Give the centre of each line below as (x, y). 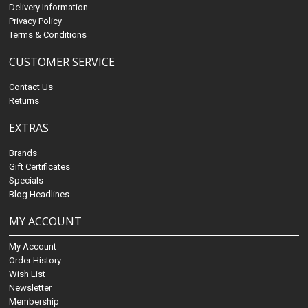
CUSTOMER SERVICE (62, 62)
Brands (23, 153)
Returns (24, 101)
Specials (26, 181)
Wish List (27, 274)
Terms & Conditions (48, 35)
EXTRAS (29, 128)
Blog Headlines (40, 195)
